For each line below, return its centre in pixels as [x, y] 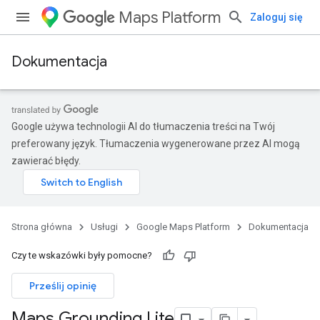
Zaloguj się [276, 17]
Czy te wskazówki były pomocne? [82, 255]
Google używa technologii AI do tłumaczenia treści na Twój [143, 126]
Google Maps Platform [183, 227]
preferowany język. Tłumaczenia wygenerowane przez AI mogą [156, 144]
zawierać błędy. [46, 161]
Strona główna [42, 227]
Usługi [104, 227]
